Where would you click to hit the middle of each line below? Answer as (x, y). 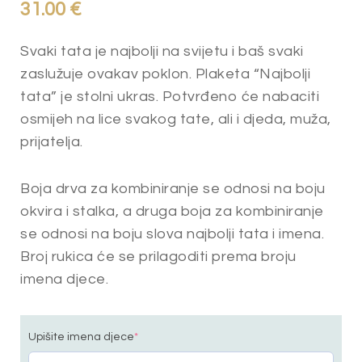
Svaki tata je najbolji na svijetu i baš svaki (162, 51)
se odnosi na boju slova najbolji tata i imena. (172, 234)
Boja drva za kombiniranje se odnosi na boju (173, 189)
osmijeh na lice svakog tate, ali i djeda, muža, (176, 119)
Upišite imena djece (81, 337)
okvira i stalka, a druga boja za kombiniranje (172, 211)
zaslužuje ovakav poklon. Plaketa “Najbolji (165, 74)
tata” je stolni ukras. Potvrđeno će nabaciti (170, 97)
